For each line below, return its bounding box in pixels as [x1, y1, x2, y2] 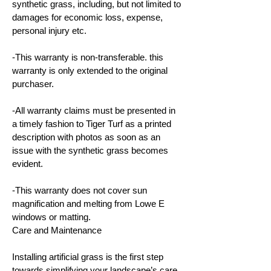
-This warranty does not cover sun [12, 185, 147, 195]
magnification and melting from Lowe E [12, 198, 165, 209]
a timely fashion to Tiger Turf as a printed [12, 119, 171, 129]
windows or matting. [12, 212, 91, 222]
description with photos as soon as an [12, 132, 160, 142]
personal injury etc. [12, 25, 87, 36]
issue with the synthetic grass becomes [12, 145, 168, 155]
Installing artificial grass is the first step [12, 252, 163, 262]
